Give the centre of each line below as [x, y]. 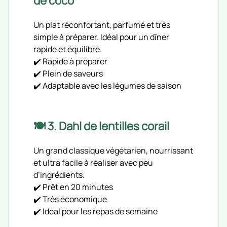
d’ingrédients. [59, 175]
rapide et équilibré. [68, 49]
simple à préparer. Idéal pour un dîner [101, 37]
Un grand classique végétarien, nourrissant [113, 150]
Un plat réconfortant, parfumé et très [102, 25]
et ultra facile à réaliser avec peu [93, 162]
